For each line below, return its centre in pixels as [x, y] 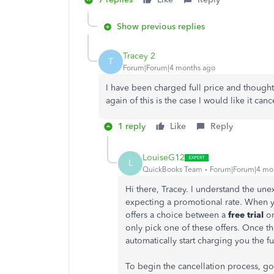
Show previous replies [161, 26]
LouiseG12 [164, 158]
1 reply [132, 126]
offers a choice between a [177, 215]
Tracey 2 [139, 56]
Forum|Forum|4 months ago [169, 68]
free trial [246, 215]
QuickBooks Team [172, 170]
